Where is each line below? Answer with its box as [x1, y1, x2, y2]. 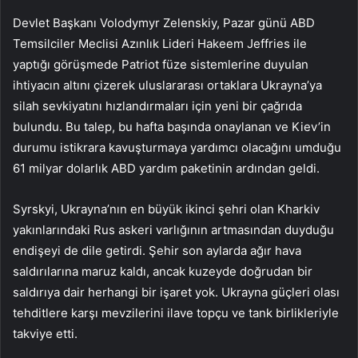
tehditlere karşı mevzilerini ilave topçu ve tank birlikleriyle [13, 305, 339, 321]
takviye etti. [13, 326, 78, 342]
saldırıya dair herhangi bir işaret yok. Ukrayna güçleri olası [13, 284, 340, 300]
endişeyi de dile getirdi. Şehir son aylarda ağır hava [13, 243, 301, 259]
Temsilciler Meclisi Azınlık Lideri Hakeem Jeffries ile [13, 36, 307, 52]
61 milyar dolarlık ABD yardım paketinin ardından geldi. [13, 161, 320, 177]
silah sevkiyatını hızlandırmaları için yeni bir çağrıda [13, 98, 302, 114]
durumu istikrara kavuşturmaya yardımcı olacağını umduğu [13, 140, 341, 156]
